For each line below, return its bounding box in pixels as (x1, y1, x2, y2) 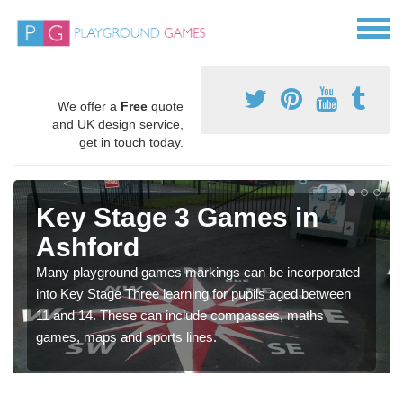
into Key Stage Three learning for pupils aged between (36, 286, 351, 302)
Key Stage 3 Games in (36, 202, 318, 233)
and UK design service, (52, 117, 184, 132)
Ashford (36, 232, 139, 263)
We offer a (58, 99, 121, 114)
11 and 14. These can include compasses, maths (36, 308, 324, 324)
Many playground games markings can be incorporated (36, 264, 360, 281)
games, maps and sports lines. (36, 329, 217, 345)
